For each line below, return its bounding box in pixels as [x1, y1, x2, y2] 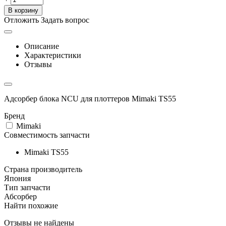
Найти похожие [4, 201, 58, 210]
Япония [4, 174, 31, 183]
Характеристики [24, 50, 81, 60]
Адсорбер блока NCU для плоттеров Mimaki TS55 [4, 94, 176, 103]
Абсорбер [4, 192, 37, 201]
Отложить [4, 15, 39, 24]
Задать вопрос [41, 15, 89, 24]
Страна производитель [4, 164, 82, 174]
